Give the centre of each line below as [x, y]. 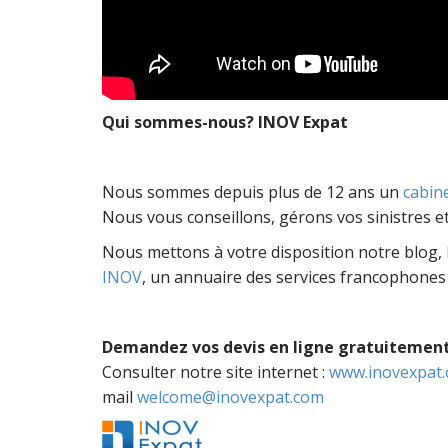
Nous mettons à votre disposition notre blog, [274, 252]
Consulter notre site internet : [215, 372]
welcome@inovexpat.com [230, 397]
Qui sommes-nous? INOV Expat [225, 122]
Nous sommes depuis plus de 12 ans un [252, 192]
